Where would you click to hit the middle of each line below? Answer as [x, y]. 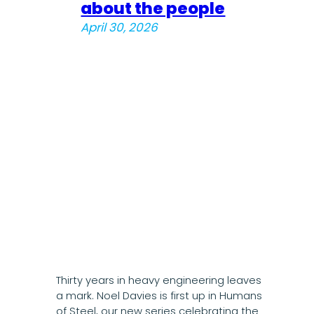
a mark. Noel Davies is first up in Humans [159, 295]
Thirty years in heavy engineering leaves [158, 280]
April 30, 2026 [120, 28]
